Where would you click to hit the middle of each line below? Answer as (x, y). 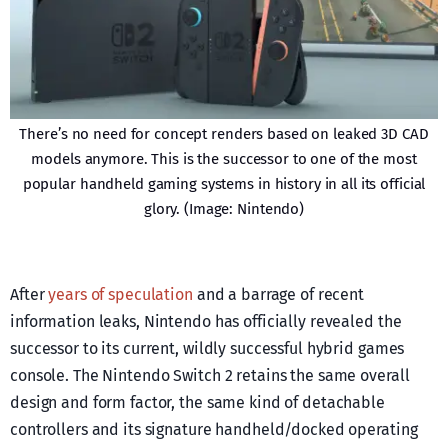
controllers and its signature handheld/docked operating (214, 430)
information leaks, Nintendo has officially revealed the (206, 322)
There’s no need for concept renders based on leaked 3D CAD (224, 134)
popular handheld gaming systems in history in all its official (224, 184)
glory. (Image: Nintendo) (224, 209)
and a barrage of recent (278, 295)
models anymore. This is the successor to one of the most (224, 159)
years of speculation (120, 295)
